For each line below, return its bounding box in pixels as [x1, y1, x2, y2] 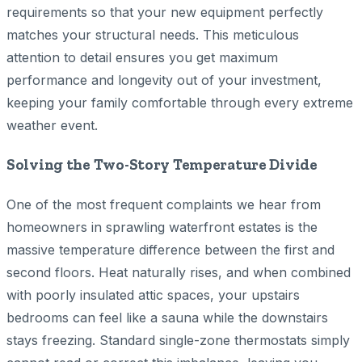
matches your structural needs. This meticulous [6, 27, 299, 44]
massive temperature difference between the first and [6, 241, 335, 258]
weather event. [6, 117, 98, 134]
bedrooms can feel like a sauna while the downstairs [6, 309, 328, 326]
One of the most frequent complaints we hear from [6, 196, 321, 213]
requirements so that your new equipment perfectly [6, 4, 323, 21]
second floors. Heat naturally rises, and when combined [6, 263, 351, 280]
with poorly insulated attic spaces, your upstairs [6, 286, 300, 303]
